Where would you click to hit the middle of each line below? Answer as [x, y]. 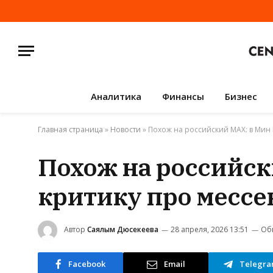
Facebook [87, 264]
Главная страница [70, 129]
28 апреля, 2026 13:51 [210, 230]
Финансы [183, 96]
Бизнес [241, 96]
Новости [126, 129]
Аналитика [116, 96]
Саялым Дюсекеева [123, 230]
